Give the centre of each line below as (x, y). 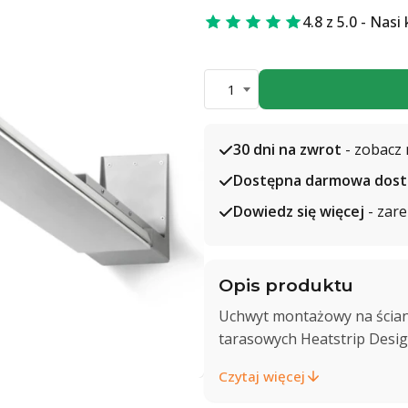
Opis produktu (286, 285)
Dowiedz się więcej (299, 211)
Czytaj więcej (262, 376)
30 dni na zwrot (287, 149)
